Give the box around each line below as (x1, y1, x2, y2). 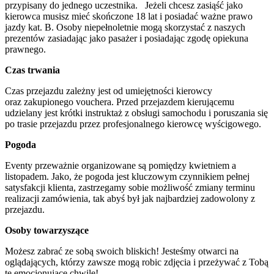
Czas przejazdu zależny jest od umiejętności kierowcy (5, 85, 212, 96)
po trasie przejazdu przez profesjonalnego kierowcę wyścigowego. (5, 118, 261, 129)
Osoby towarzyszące (5, 224, 89, 235)
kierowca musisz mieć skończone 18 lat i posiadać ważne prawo (5, 10, 253, 21)
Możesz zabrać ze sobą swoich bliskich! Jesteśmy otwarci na (5, 245, 239, 256)
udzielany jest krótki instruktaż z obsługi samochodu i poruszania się (5, 107, 268, 118)
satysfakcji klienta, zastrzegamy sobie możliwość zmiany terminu (5, 182, 255, 193)
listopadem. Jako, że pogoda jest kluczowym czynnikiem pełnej (5, 171, 250, 182)
